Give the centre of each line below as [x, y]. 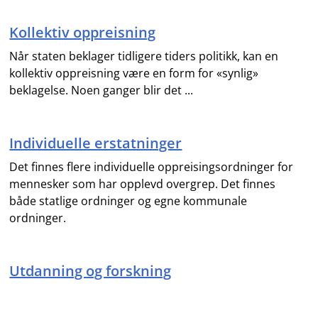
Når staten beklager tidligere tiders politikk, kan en [144, 56]
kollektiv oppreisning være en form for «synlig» [134, 73]
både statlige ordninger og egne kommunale [128, 201]
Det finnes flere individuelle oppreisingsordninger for [152, 167]
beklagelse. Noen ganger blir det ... [102, 90]
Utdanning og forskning [91, 271]
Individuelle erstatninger [96, 143]
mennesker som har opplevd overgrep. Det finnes [143, 184]
